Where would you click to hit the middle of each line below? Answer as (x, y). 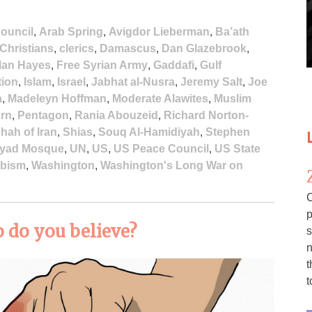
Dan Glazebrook (204, 48)
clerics (77, 48)
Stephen (228, 132)
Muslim (233, 98)
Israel (71, 81)
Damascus (128, 48)
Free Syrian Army (102, 65)
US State (237, 148)
